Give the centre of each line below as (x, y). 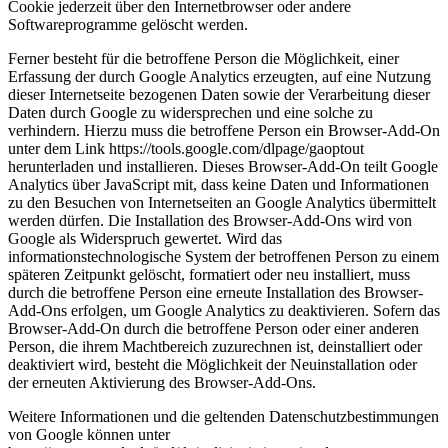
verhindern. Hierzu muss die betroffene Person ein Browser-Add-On (224, 131)
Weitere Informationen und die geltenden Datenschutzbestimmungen (223, 417)
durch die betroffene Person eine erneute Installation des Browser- (215, 293)
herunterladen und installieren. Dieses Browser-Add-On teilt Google (223, 167)
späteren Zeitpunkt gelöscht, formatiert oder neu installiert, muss (209, 275)
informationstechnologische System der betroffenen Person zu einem (223, 257)
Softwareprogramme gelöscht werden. (128, 25)
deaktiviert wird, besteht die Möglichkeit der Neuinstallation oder (212, 365)
